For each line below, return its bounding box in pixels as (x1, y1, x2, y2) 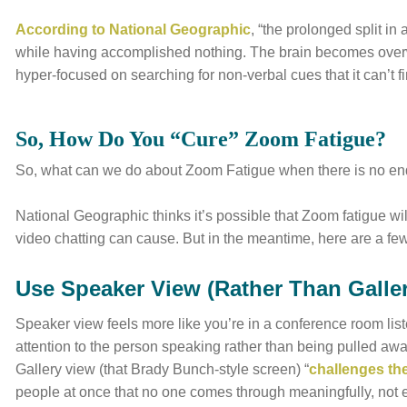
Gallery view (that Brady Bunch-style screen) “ (15, 362, 310, 377)
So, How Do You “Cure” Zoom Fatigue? (15, 127, 387, 151)
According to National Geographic (15, 22, 252, 37)
